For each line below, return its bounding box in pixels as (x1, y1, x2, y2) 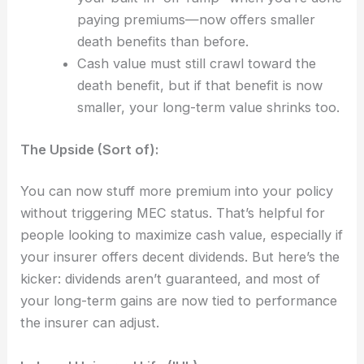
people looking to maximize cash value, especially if (20, 227, 344, 244)
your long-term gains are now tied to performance (20, 292, 338, 310)
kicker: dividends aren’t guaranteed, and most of (20, 271, 321, 288)
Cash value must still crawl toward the (76, 55, 316, 72)
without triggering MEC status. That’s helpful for (20, 205, 326, 222)
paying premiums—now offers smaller (76, 11, 315, 28)
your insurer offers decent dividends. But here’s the (20, 249, 340, 266)
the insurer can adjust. (20, 314, 160, 331)
